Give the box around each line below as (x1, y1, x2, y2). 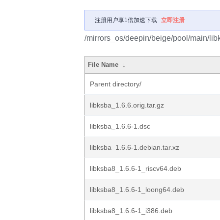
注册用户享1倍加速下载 (95, 17, 157, 24)
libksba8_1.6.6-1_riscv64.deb (90, 165, 181, 172)
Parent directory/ (90, 80, 141, 88)
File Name (88, 61, 119, 68)
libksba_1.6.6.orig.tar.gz (90, 101, 164, 109)
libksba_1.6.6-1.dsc (90, 122, 150, 130)
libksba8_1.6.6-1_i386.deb (90, 207, 172, 215)
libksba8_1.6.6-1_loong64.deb (90, 186, 184, 193)
